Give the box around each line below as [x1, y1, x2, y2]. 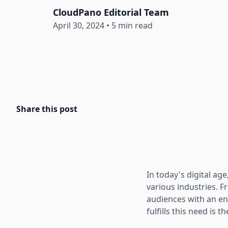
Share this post [16, 103, 77, 115]
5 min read [111, 19, 153, 31]
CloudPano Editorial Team [53, 6, 169, 18]
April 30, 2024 [53, 19, 104, 31]
